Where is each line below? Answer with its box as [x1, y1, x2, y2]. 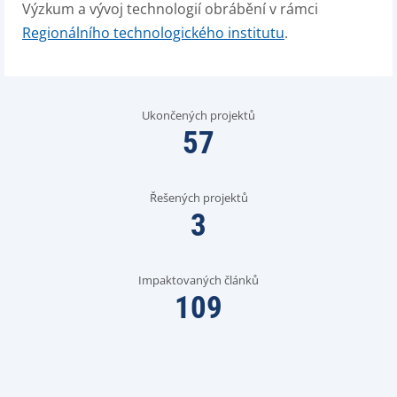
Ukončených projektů [142, 107, 255, 123]
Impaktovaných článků [138, 272, 259, 288]
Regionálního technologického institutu [22, 23, 284, 43]
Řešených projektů [149, 190, 248, 206]
